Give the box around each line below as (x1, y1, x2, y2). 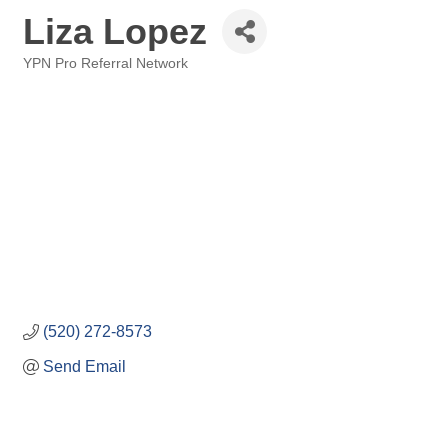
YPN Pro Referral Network (23, 56, 188, 71)
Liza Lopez (23, 10, 207, 52)
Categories (22, 70, 88, 85)
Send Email (43, 358, 126, 376)
